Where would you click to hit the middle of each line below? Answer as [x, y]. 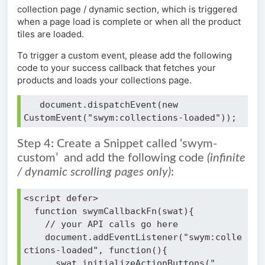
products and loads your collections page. [104, 80]
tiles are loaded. [51, 34]
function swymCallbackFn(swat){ [109, 211]
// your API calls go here [101, 224]
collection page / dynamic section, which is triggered [127, 9]
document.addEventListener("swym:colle [133, 237]
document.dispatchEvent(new [104, 105]
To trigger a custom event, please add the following [125, 56]
